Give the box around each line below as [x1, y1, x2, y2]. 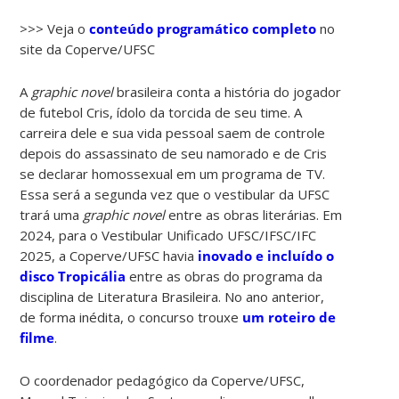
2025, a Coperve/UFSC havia [20, 246, 199, 265]
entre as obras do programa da [126, 266, 323, 285]
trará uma [20, 205, 84, 224]
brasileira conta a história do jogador [113, 82, 342, 101]
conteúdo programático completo [89, 19, 317, 37]
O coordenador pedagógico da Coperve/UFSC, [20, 370, 305, 389]
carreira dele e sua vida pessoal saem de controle [20, 123, 326, 142]
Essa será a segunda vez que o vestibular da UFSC [20, 184, 330, 203]
